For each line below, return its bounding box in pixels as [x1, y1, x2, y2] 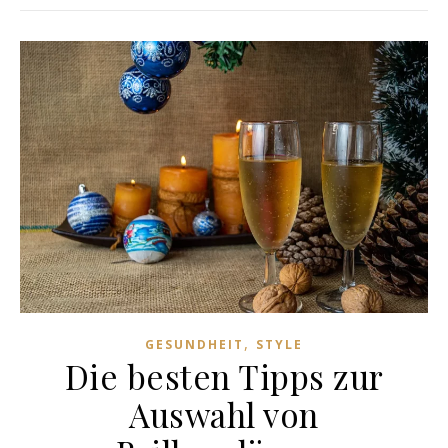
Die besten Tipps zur [64, 354, 384, 399]
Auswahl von [129, 392, 319, 437]
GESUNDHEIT [145, 336, 244, 354]
